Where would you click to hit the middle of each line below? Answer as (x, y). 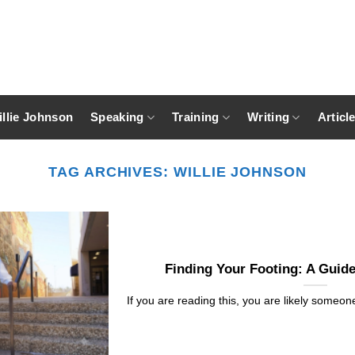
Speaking (117, 117)
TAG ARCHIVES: (111, 172)
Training (196, 117)
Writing (269, 117)
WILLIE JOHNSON (240, 172)
